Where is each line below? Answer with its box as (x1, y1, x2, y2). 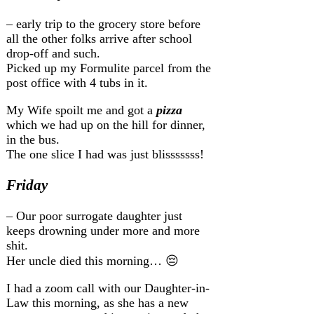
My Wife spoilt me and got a (6, 103, 156, 118)
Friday (6, 177, 48, 194)
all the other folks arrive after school (6, 32, 192, 46)
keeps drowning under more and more (6, 224, 200, 238)
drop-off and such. (6, 46, 100, 61)
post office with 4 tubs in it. (6, 76, 148, 90)
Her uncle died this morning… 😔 (6, 254, 179, 268)
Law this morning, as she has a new (6, 296, 189, 310)
